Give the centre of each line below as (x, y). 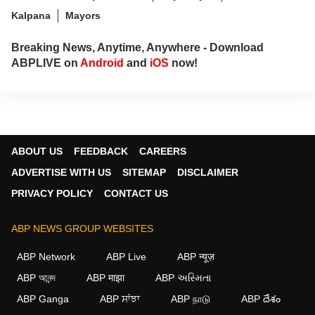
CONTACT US (136, 193)
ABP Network (46, 256)
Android (102, 63)
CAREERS (163, 151)
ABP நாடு (191, 298)
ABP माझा (105, 277)
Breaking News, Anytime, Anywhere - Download (137, 47)
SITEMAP (144, 172)
